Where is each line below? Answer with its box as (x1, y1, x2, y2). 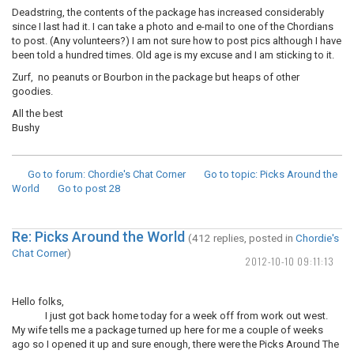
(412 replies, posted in (188, 232, 296, 244)
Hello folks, (12, 296, 64, 307)
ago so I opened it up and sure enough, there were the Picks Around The (12, 338, 339, 350)
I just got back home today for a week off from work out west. (12, 310, 328, 322)
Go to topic (204, 168, 255, 180)
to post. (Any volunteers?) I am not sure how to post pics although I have (12, 35, 341, 47)
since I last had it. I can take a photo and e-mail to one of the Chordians (12, 21, 333, 32)
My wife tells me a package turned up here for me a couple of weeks (12, 324, 323, 336)
